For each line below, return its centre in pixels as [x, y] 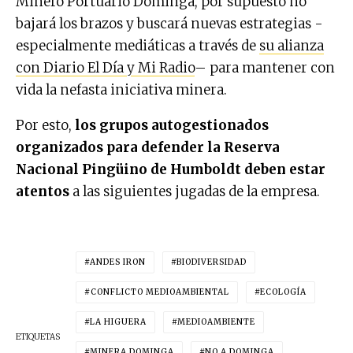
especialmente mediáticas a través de [137, 45]
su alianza [292, 45]
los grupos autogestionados [172, 125]
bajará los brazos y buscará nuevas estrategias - [169, 23]
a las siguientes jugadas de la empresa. [195, 191]
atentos [43, 191]
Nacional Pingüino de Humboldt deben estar [171, 169]
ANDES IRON [118, 262]
